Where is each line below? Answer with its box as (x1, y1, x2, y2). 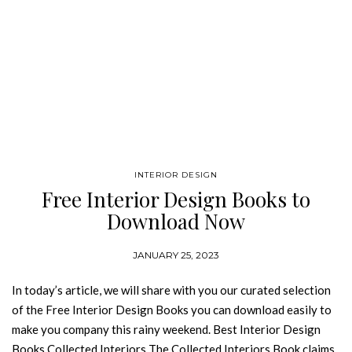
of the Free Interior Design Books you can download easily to (12, 302, 332, 317)
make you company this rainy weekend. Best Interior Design (12, 322, 321, 336)
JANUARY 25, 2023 (133, 249, 219, 261)
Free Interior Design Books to (42, 185, 310, 213)
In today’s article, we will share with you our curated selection (12, 283, 331, 297)
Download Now (107, 207, 245, 235)
